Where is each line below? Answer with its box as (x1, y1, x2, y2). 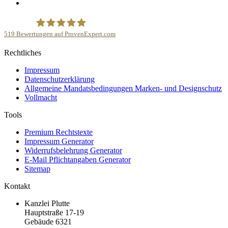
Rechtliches (4, 48, 41, 57)
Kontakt (4, 181, 30, 190)
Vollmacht (24, 93, 57, 102)
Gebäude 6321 (24, 217, 72, 226)
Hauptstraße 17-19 (24, 208, 84, 217)
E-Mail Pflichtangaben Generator (24, 155, 131, 164)
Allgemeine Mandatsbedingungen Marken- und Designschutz (24, 83, 222, 93)
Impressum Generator (24, 136, 94, 146)
